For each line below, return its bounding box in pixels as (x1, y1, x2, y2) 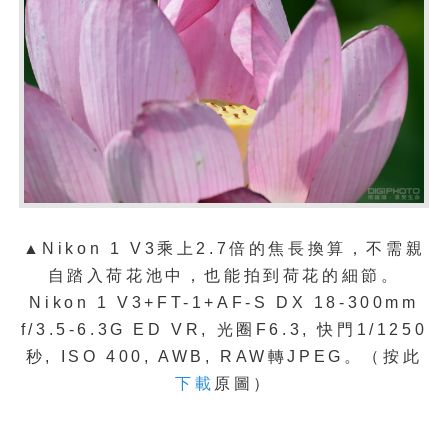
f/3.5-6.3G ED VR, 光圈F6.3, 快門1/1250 (20, 320, 428, 338)
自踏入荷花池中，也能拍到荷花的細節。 (47, 266, 401, 284)
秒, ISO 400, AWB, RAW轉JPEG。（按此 (25, 347, 423, 365)
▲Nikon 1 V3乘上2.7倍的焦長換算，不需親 (22, 239, 426, 257)
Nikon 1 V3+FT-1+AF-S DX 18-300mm (29, 293, 419, 311)
